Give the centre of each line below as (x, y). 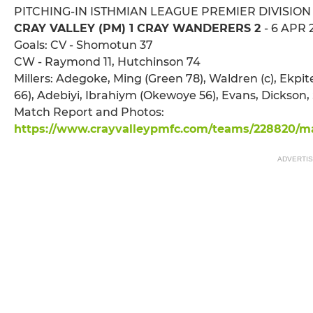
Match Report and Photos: (89, 112)
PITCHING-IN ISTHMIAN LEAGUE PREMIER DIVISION (162, 12)
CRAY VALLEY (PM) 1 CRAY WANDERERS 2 (139, 29)
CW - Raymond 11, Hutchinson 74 (107, 62)
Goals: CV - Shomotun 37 (83, 45)
